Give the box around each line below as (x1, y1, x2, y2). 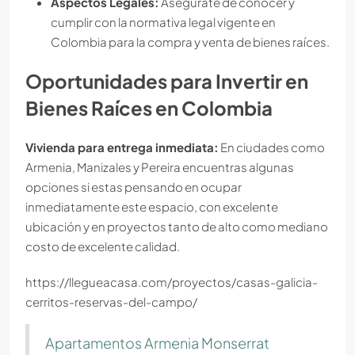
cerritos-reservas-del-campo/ (25, 293, 197, 309)
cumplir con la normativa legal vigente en (51, 13, 276, 29)
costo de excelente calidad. (25, 238, 180, 254)
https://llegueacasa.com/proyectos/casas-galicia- (25, 273, 318, 289)
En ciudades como (219, 139, 325, 155)
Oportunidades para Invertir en (25, 68, 308, 93)
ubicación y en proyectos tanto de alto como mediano (25, 218, 328, 234)
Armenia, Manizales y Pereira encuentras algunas (25, 158, 294, 174)
